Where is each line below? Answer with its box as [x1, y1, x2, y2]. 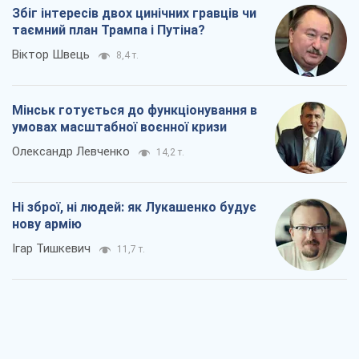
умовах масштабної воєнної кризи [12, 119, 227, 135]
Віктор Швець [12, 46, 90, 62]
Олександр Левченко [12, 143, 130, 159]
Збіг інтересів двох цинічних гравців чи [12, 5, 256, 21]
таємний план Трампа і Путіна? [12, 22, 205, 38]
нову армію [12, 216, 82, 232]
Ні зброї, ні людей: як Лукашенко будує [12, 199, 256, 215]
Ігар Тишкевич [12, 240, 91, 256]
